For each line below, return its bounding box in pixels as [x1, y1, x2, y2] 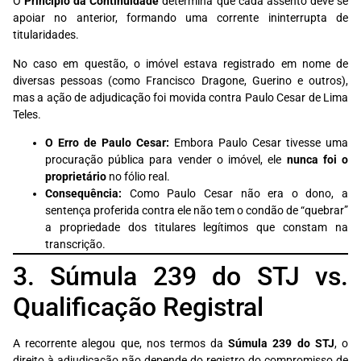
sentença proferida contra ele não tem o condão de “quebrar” [45, 204, 348, 218]
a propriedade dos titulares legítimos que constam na [45, 221, 348, 235]
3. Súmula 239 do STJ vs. [13, 261, 348, 293]
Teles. [13, 107, 41, 122]
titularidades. [13, 28, 79, 43]
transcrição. [45, 238, 106, 252]
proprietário [45, 170, 106, 185]
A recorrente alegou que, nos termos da [13, 337, 229, 351]
